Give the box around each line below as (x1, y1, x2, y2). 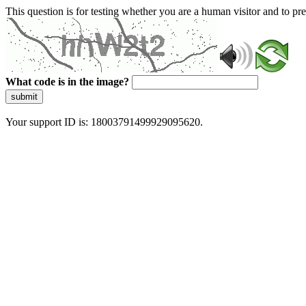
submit (11, 92, 38, 102)
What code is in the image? (5, 76, 129, 87)
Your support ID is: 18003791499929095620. (5, 116, 203, 128)
